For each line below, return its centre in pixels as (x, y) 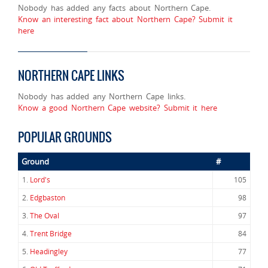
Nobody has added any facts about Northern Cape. (115, 8)
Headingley (49, 252)
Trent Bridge (51, 234)
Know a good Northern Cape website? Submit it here (118, 108)
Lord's (40, 180)
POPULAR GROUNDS (65, 137)
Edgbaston (48, 198)
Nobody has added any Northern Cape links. (102, 96)
